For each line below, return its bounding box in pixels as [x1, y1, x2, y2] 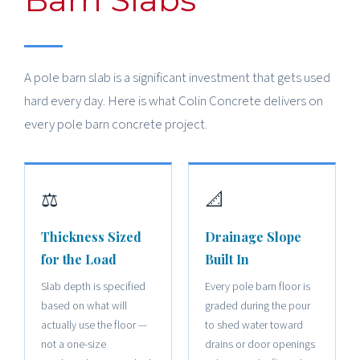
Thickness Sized [41, 227, 141, 245]
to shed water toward [205, 317, 303, 333]
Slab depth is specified [41, 278, 145, 295]
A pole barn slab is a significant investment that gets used [24, 67, 330, 88]
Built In [205, 250, 249, 268]
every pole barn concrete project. [24, 114, 207, 134]
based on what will [41, 297, 127, 314]
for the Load [41, 250, 117, 268]
